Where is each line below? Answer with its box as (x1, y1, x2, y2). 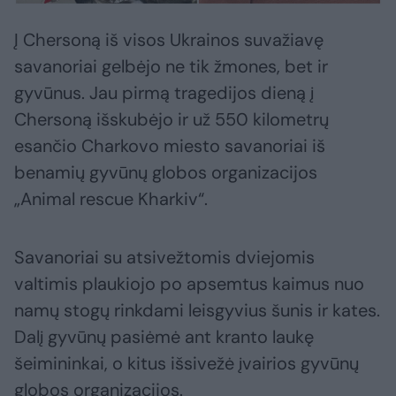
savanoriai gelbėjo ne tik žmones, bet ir (14, 55, 328, 79)
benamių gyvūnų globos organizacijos (14, 161, 317, 185)
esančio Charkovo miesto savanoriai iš (14, 134, 325, 158)
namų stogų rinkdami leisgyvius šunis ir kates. (14, 299, 380, 323)
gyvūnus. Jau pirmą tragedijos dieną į (14, 81, 314, 105)
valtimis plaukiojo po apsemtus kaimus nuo (14, 272, 364, 296)
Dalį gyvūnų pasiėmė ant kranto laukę (14, 325, 314, 349)
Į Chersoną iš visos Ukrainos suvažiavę (14, 28, 324, 52)
